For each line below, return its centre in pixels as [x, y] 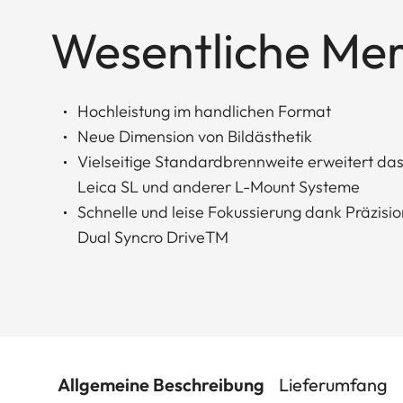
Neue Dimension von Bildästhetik [195, 136]
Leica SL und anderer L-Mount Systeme [219, 186]
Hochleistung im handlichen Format [204, 111]
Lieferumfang [333, 384]
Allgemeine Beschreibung [161, 384]
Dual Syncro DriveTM [153, 237]
